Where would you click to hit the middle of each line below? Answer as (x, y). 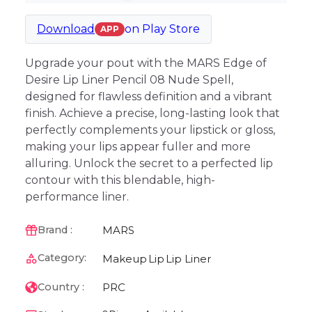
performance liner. (77, 196)
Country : (61, 287)
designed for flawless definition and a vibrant (149, 96)
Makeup (125, 258)
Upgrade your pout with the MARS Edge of (146, 63)
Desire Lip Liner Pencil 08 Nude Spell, (129, 79)
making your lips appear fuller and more (138, 146)
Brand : (55, 230)
